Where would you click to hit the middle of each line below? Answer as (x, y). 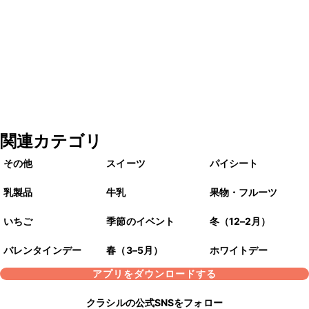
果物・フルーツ (243, 192)
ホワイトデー (239, 250)
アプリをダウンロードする (154, 274)
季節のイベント (141, 221)
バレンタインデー (42, 250)
